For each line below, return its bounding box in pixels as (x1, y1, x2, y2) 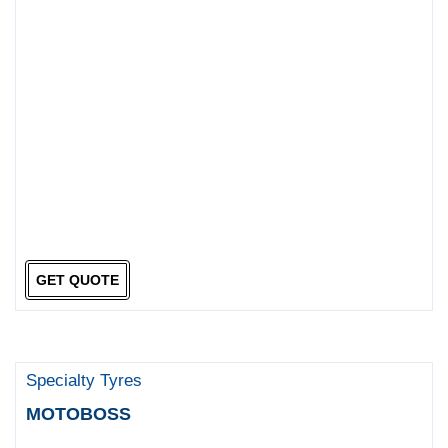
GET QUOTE (35, 272, 119, 289)
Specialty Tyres (26, 370, 143, 390)
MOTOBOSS (26, 403, 132, 424)
